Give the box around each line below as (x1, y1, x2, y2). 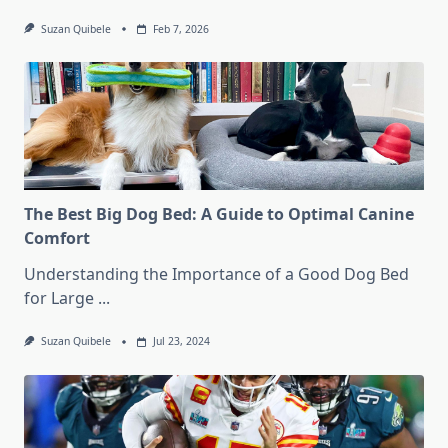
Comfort (24, 227, 90, 250)
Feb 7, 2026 (152, 22, 209, 37)
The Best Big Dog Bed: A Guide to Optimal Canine (24, 203, 414, 226)
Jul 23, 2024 (152, 334, 210, 349)
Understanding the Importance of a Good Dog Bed (24, 263, 409, 286)
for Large (24, 287, 94, 310)
